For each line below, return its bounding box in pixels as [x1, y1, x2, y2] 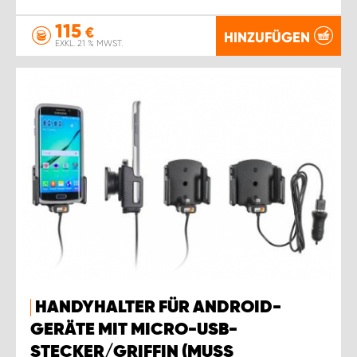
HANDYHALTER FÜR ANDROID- [35, 298, 281, 316]
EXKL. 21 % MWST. [55, 38, 123, 49]
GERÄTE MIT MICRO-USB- [30, 320, 237, 339]
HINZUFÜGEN [224, 28, 310, 46]
